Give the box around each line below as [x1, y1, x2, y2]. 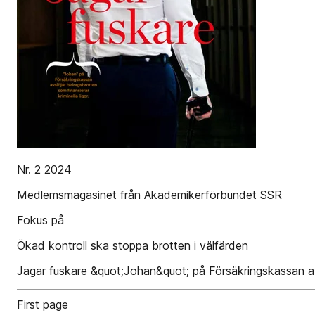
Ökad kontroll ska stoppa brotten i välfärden [17, 238, 248, 252]
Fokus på [17, 213, 64, 227]
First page [17, 297, 68, 311]
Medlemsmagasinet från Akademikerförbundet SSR [17, 188, 282, 202]
